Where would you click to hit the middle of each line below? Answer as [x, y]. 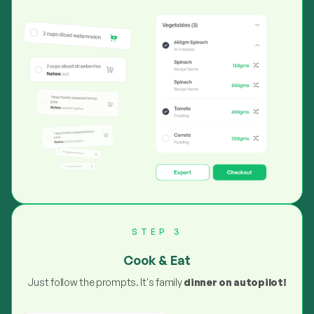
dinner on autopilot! [235, 282]
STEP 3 [157, 231]
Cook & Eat [157, 260]
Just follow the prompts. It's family [106, 282]
